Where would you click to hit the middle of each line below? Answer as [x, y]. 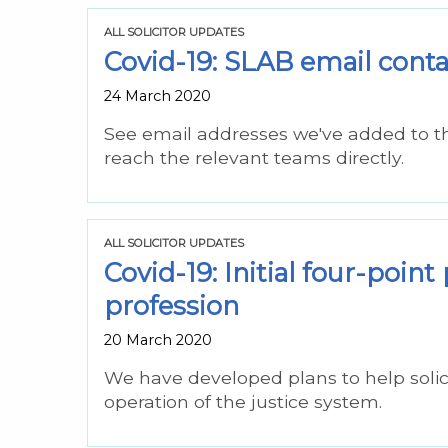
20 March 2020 [158, 339]
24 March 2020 [157, 95]
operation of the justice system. [243, 401]
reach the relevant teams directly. [254, 157]
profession [171, 305]
